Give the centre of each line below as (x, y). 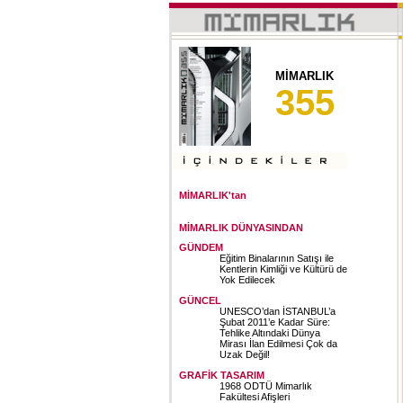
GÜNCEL (200, 300)
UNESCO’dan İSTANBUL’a (278, 311)
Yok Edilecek (247, 280)
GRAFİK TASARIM (222, 375)
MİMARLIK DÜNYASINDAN (241, 227)
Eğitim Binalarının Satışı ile (277, 259)
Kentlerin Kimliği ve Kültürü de (283, 269)
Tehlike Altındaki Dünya (270, 332)
